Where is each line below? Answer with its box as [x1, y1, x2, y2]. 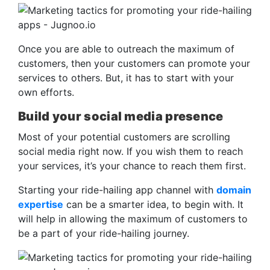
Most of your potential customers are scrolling [18, 130, 230, 143]
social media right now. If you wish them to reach [18, 145, 243, 157]
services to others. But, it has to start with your [18, 71, 234, 84]
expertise [18, 198, 63, 210]
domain [216, 183, 251, 196]
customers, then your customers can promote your [18, 57, 250, 69]
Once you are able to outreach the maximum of [18, 42, 234, 55]
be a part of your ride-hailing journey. [18, 227, 192, 239]
